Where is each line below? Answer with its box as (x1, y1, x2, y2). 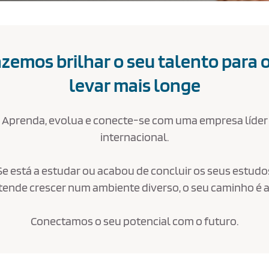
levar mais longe (68, 73, 201, 97)
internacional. (100, 130, 169, 144)
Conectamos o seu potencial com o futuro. (31, 214, 238, 228)
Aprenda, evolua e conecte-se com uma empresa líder (1, 113, 268, 127)
